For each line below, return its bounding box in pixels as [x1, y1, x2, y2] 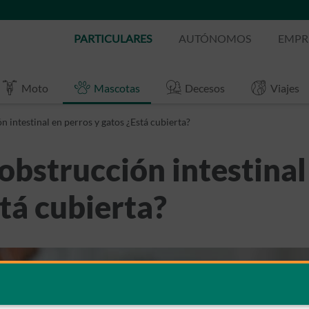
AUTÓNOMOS [179, 32, 251, 45]
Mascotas [93, 81, 140, 94]
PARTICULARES [74, 32, 152, 45]
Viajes [270, 81, 300, 94]
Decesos [185, 81, 226, 94]
